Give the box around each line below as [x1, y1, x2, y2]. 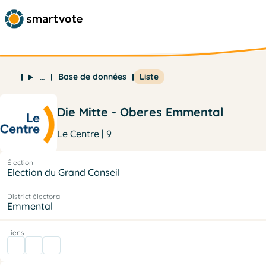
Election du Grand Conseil [7, 166, 120, 178]
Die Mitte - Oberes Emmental [57, 104, 223, 119]
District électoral [7, 191, 62, 201]
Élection [7, 157, 33, 167]
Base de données [58, 71, 126, 83]
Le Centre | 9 [57, 127, 112, 140]
